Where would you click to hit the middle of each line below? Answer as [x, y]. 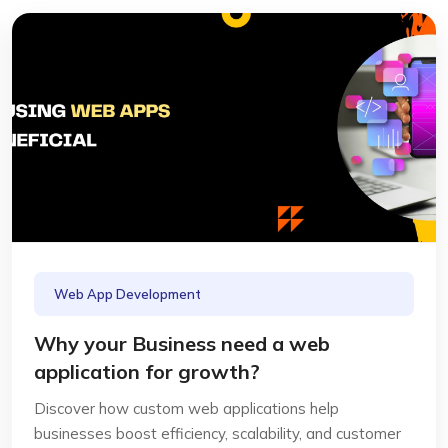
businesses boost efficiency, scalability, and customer [217, 433]
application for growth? [147, 371]
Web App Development [127, 294]
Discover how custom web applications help [186, 408]
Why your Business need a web [182, 343]
